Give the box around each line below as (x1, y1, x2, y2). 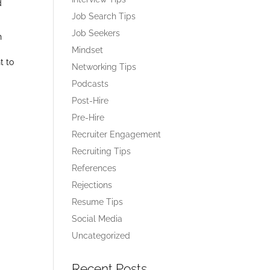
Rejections (72, 180, 113, 190)
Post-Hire (72, 96, 109, 105)
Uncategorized (72, 231, 131, 240)
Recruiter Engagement (72, 130, 162, 139)
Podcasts (72, 79, 109, 89)
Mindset (72, 45, 104, 55)
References (72, 163, 117, 173)
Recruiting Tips (72, 146, 131, 156)
